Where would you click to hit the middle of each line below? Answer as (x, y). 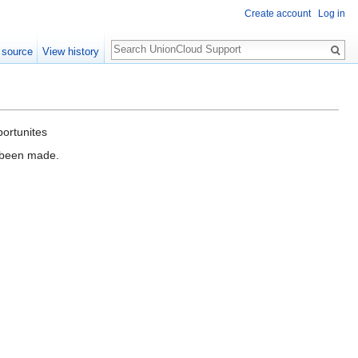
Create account (278, 14)
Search (137, 41)
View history (71, 52)
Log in (332, 14)
